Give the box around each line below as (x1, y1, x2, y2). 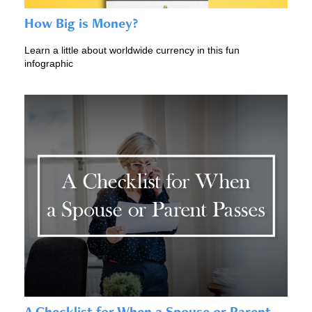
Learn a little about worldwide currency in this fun (24, 45, 240, 56)
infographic (24, 58, 73, 70)
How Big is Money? (24, 13, 138, 32)
